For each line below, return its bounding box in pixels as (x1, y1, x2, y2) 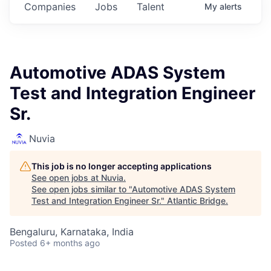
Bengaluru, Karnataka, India (10, 226, 134, 238)
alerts (220, 1, 242, 11)
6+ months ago (40, 238, 100, 248)
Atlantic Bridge (167, 195, 226, 206)
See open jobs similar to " (31, 184, 132, 194)
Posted (10, 238, 38, 248)
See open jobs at (31, 172, 101, 183)
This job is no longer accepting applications (31, 161, 212, 171)
